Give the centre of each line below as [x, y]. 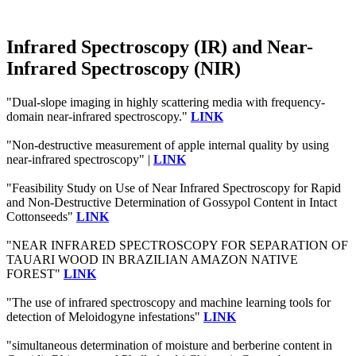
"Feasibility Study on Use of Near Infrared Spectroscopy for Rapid [174, 188]
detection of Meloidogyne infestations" [105, 316]
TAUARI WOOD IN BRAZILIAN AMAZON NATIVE [152, 259]
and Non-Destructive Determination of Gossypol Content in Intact [172, 202]
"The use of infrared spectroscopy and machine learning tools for [168, 302]
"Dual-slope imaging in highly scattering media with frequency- [166, 102]
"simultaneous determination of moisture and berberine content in [169, 345]
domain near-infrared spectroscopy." [99, 116]
